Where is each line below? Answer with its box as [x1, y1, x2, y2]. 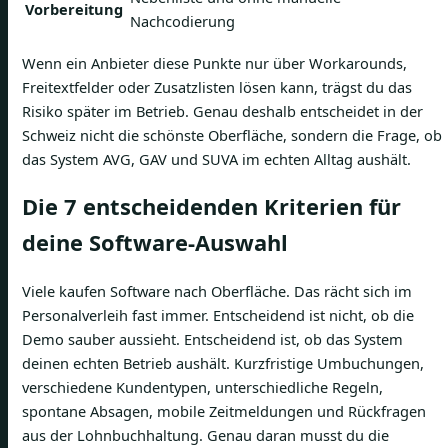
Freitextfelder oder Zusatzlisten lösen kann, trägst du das [22, 76, 412, 97]
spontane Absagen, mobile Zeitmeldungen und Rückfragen [22, 400, 426, 421]
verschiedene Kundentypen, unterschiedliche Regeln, [22, 376, 383, 397]
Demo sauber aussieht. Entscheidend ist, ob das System [22, 328, 403, 349]
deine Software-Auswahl [22, 227, 288, 257]
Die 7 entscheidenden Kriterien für [22, 191, 401, 221]
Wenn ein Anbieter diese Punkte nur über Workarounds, [22, 52, 407, 73]
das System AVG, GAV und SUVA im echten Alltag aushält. [22, 148, 411, 169]
